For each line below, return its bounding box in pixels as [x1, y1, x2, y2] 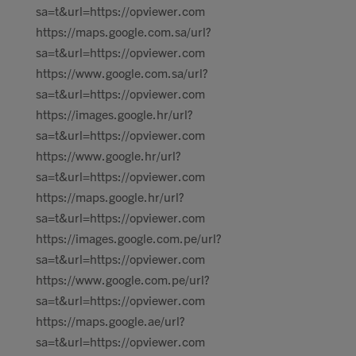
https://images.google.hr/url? [36, 106, 193, 122]
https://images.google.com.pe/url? [36, 230, 222, 246]
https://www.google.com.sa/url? [36, 64, 208, 80]
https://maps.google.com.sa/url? [36, 23, 211, 39]
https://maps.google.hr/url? [36, 188, 184, 204]
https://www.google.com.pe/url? [36, 271, 210, 287]
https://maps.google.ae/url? [36, 312, 185, 328]
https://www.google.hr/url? [36, 147, 181, 163]
